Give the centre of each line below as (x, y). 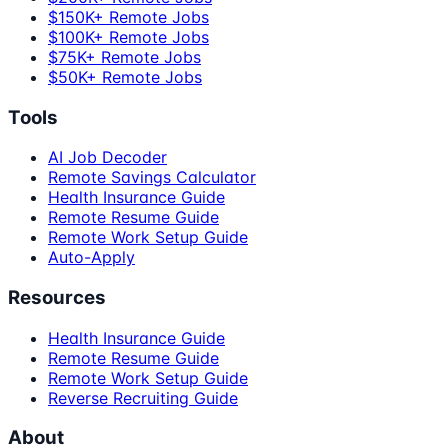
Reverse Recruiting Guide (143, 397)
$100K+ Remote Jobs (128, 36)
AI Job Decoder (107, 157)
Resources (57, 297)
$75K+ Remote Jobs (124, 56)
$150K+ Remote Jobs (128, 16)
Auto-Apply (91, 257)
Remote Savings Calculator (152, 177)
